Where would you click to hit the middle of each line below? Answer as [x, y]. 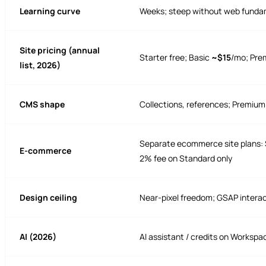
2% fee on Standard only [186, 159]
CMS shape [42, 104]
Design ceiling [48, 198]
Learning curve [50, 11]
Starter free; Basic [175, 58]
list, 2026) [40, 65]
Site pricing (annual [60, 50]
